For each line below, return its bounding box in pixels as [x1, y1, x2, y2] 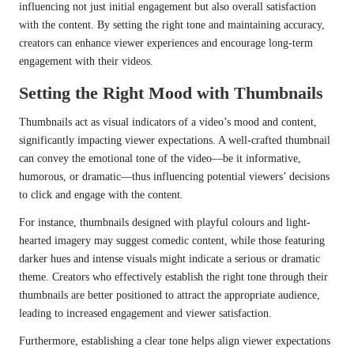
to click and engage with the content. [19, 189, 183, 201]
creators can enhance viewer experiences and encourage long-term [19, 37, 313, 50]
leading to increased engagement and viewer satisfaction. [19, 307, 272, 320]
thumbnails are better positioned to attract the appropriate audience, [19, 289, 320, 302]
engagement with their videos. [19, 55, 153, 68]
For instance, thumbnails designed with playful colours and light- [19, 217, 311, 229]
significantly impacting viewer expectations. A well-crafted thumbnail [19, 134, 330, 147]
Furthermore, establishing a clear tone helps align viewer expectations [19, 335, 330, 348]
